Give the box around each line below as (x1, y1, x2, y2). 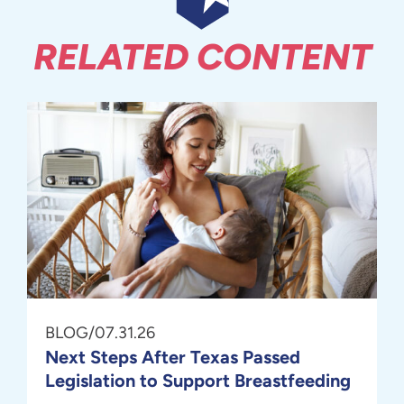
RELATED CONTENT (32, 34, 372, 78)
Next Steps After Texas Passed (45, 346, 300, 368)
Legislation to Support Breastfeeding (45, 370, 351, 391)
